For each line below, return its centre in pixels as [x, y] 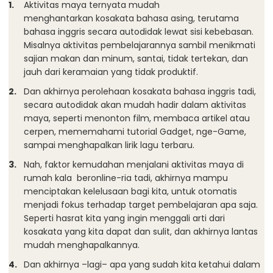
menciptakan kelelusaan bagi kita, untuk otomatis [132, 192]
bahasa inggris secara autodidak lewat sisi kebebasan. [139, 32]
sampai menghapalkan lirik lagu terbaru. [109, 145]
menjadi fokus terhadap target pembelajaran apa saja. [141, 205]
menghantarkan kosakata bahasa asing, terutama [131, 19]
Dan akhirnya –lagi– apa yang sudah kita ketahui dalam [142, 265]
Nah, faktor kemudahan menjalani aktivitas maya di [134, 165]
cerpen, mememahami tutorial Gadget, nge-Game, [135, 132]
